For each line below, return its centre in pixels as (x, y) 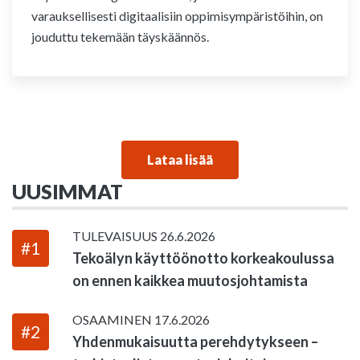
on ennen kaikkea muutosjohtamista (190, 280)
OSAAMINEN (113, 319)
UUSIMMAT (67, 191)
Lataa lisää (180, 160)
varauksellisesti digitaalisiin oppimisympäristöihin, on (177, 16)
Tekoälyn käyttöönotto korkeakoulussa (203, 258)
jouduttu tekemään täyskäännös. (120, 37)
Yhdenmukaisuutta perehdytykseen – (195, 342)
